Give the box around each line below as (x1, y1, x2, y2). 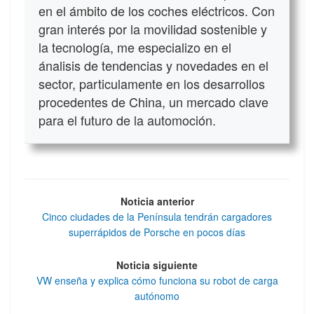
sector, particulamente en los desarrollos (39, 74, 265, 93)
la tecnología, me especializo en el (39, 38, 231, 57)
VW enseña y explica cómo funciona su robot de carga (36, 273, 278, 287)
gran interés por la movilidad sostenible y (39, 20, 267, 39)
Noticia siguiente (116, 257, 198, 272)
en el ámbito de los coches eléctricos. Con (39, 1, 275, 20)
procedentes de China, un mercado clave (39, 93, 268, 111)
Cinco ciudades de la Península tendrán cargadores (42, 210, 272, 224)
